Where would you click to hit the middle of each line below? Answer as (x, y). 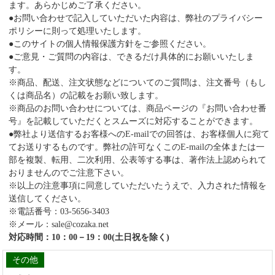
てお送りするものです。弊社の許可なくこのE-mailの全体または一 (136, 147)
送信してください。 (47, 199)
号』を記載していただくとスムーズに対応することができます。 (133, 121)
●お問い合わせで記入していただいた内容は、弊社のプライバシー (135, 18)
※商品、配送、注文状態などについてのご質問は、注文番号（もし (137, 83)
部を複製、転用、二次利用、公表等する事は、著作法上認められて (137, 160)
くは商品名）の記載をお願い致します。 (86, 95)
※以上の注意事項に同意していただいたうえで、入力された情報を (137, 186)
